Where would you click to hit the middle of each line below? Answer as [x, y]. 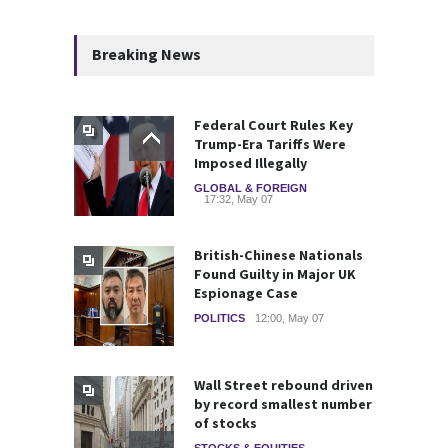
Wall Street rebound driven [283, 384]
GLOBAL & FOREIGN [250, 187]
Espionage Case [246, 292]
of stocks [225, 422]
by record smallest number [283, 403]
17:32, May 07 [238, 198]
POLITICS [219, 317]
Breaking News [146, 53]
